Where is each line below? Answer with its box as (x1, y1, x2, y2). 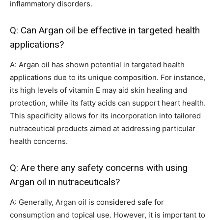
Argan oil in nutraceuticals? (10, 176, 120, 188)
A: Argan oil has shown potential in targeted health (10, 60, 185, 70)
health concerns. (10, 137, 68, 146)
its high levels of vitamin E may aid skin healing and (10, 85, 187, 95)
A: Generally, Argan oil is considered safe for (10, 197, 164, 207)
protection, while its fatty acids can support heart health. (10, 98, 206, 108)
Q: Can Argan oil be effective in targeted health (10, 25, 200, 36)
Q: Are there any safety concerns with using (10, 162, 188, 174)
